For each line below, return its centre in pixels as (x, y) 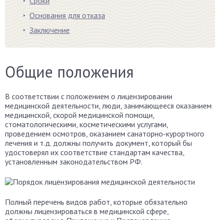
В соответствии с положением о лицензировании (89, 96)
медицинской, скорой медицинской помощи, (80, 115)
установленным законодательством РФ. (74, 162)
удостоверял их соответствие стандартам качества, (95, 152)
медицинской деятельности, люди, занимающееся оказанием (108, 106)
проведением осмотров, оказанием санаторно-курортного (105, 134)
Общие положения (69, 72)
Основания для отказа (67, 15)
